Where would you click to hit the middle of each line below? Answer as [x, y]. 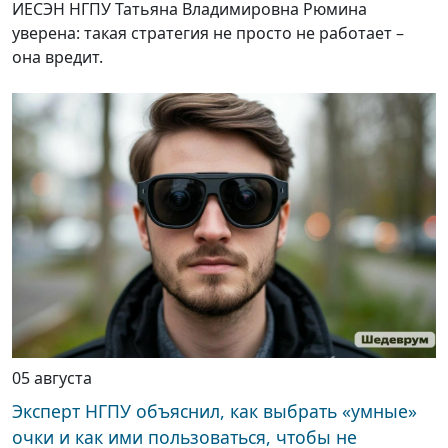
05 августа [52, 378]
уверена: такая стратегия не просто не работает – [208, 33]
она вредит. [57, 57]
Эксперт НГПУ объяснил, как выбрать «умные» [214, 411]
